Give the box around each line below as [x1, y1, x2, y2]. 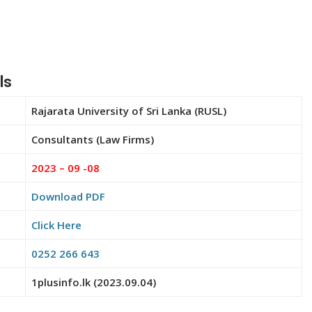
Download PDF [31, 189, 105, 203]
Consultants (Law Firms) [31, 132, 154, 146]
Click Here [31, 217, 81, 232]
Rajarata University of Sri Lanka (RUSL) [31, 103, 226, 118]
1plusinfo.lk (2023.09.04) [31, 274, 156, 289]
